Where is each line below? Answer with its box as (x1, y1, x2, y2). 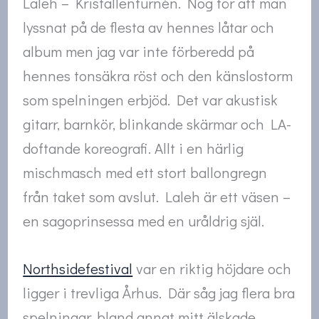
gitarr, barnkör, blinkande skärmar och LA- (23, 113, 292, 134)
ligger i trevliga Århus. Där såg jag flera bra (23, 283, 296, 303)
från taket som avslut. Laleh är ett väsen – (23, 186, 291, 206)
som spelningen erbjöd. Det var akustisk (23, 89, 278, 110)
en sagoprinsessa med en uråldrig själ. (23, 210, 265, 231)
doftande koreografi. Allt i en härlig (23, 137, 244, 158)
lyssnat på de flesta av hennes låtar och (23, 16, 275, 37)
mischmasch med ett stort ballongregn (23, 162, 268, 182)
